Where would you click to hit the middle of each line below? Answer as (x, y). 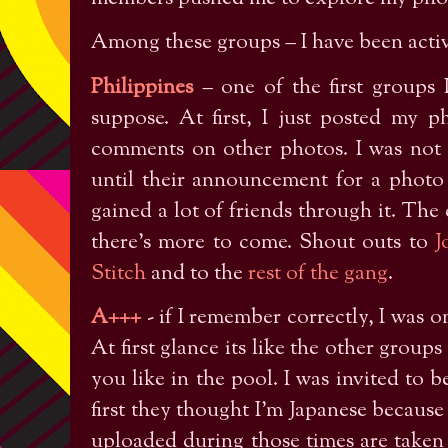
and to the (197, 273)
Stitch (118, 273)
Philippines (142, 87)
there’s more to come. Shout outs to (263, 242)
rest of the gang (318, 273)
